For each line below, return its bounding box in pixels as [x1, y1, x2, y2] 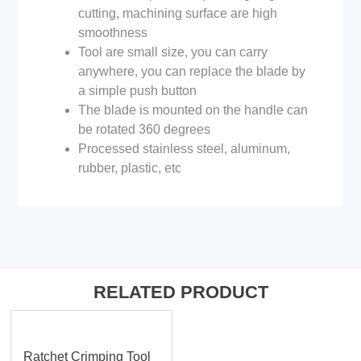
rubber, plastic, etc [78, 161, 182, 176]
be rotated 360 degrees [78, 122, 211, 137]
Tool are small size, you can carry [78, 45, 268, 60]
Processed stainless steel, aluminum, [78, 142, 291, 156]
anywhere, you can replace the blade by [78, 64, 306, 79]
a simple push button [78, 84, 197, 98]
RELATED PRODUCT [93, 282, 268, 303]
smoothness [78, 26, 148, 40]
